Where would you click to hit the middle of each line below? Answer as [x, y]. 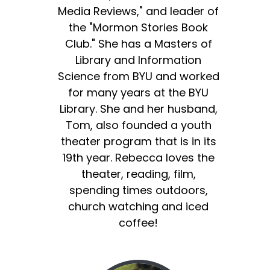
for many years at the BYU [139, 92]
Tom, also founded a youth [138, 125]
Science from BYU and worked [138, 76]
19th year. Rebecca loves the [138, 157]
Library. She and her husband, [138, 108]
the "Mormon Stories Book [139, 27]
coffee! [139, 222]
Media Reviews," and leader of [139, 11]
